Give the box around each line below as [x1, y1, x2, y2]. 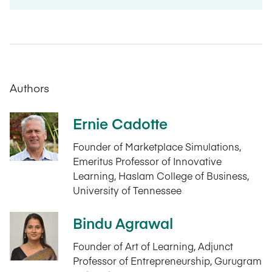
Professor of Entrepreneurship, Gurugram [73, 254, 262, 267]
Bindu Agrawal [73, 212, 173, 233]
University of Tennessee [73, 183, 182, 197]
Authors [10, 80, 49, 95]
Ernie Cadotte [73, 113, 168, 133]
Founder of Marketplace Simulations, [73, 140, 241, 153]
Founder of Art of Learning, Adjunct [73, 239, 233, 253]
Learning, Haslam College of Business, [73, 169, 249, 182]
